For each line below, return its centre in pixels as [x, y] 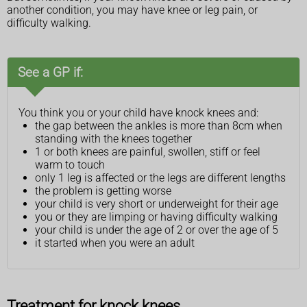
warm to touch [70, 164]
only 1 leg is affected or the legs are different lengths [160, 177]
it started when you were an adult [115, 243]
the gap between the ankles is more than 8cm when [159, 125]
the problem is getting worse [103, 191]
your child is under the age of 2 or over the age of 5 [157, 230]
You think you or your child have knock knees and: [138, 112]
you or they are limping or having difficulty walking [156, 217]
